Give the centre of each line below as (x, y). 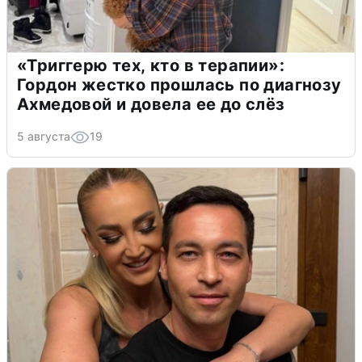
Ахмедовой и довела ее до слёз (151, 104)
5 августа (44, 136)
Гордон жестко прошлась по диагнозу (179, 84)
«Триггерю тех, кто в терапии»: (151, 65)
